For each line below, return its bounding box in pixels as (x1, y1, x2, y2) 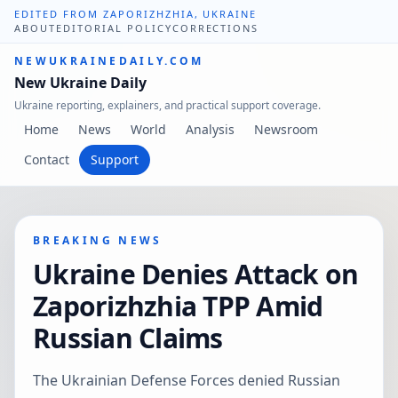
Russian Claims (33, 320, 223, 356)
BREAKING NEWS (33, 233, 163, 248)
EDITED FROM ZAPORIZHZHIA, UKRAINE (14, 7, 258, 20)
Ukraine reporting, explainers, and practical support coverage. (14, 98, 321, 113)
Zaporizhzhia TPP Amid (33, 288, 323, 324)
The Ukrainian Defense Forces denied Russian (33, 370, 340, 390)
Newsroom (254, 121, 318, 138)
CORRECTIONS (171, 21, 259, 35)
